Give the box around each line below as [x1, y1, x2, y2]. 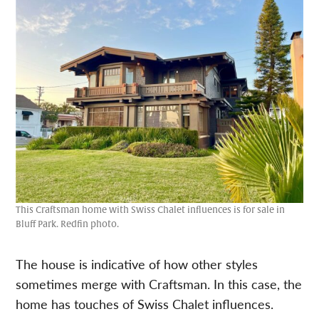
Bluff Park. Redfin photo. [16, 219, 120, 231]
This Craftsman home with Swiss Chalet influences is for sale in [16, 204, 286, 216]
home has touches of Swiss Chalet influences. [16, 295, 274, 313]
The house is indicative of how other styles [16, 255, 258, 273]
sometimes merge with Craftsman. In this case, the [16, 275, 303, 293]
